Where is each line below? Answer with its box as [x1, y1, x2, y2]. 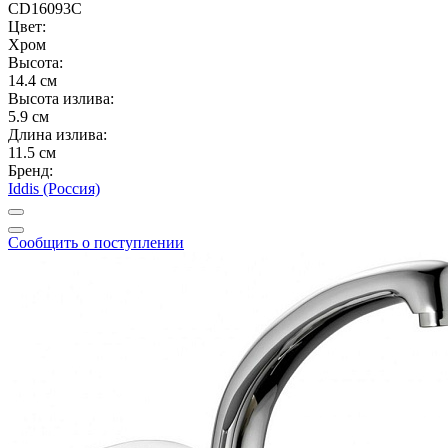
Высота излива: [8, 89, 114, 107]
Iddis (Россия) [8, 179, 100, 197]
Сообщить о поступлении [8, 233, 184, 251]
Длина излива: [8, 125, 107, 143]
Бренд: [8, 161, 53, 179]
